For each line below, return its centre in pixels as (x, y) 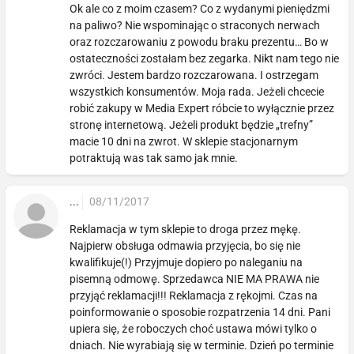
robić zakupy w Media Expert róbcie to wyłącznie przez (202, 108)
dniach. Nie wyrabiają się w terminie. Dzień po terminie (202, 345)
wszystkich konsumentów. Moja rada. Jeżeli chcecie (197, 91)
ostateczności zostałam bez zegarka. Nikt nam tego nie (205, 58)
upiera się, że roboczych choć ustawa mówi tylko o (194, 328)
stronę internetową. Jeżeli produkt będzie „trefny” (192, 124)
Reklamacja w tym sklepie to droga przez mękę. (186, 229)
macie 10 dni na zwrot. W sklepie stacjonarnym (184, 141)
